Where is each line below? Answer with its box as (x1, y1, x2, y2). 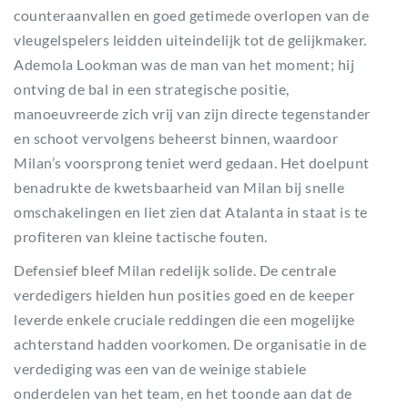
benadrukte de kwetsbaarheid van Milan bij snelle (14, 178, 344, 196)
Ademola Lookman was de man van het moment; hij (14, 56, 354, 73)
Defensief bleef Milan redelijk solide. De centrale (14, 261, 336, 279)
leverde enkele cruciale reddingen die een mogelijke (14, 311, 355, 328)
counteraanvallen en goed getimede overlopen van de (14, 6, 369, 24)
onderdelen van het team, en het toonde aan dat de (14, 384, 352, 402)
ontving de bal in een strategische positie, (14, 80, 290, 97)
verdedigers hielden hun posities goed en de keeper (14, 286, 354, 303)
